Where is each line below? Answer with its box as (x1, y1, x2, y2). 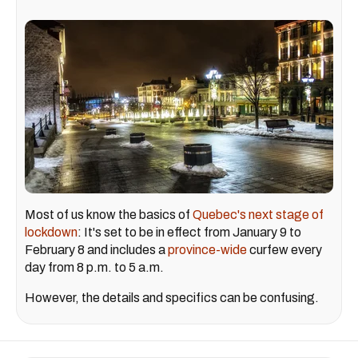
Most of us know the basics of (25, 207, 193, 221)
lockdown (25, 225, 78, 239)
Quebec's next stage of (193, 207, 324, 221)
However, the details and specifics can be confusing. (25, 290, 319, 304)
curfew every (247, 242, 322, 257)
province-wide (168, 242, 247, 257)
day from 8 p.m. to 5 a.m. (25, 260, 164, 274)
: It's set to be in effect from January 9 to (78, 225, 301, 239)
